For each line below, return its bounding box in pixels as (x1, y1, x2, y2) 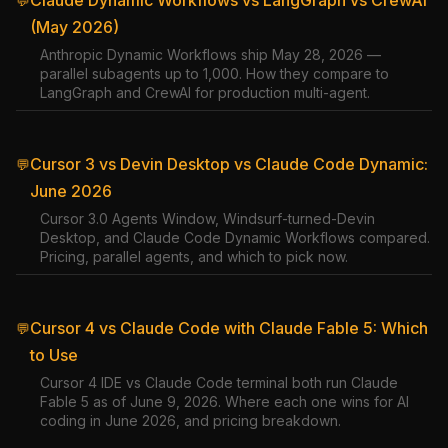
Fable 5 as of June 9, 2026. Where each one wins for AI (40, 393, 409, 410)
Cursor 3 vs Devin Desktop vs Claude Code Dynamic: (30, 154, 428, 174)
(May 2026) (30, 17, 119, 37)
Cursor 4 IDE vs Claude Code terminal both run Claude (40, 374, 398, 391)
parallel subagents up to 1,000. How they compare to (40, 65, 389, 82)
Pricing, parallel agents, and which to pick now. (40, 248, 348, 265)
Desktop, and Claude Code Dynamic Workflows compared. (40, 229, 430, 246)
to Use (30, 345, 78, 365)
